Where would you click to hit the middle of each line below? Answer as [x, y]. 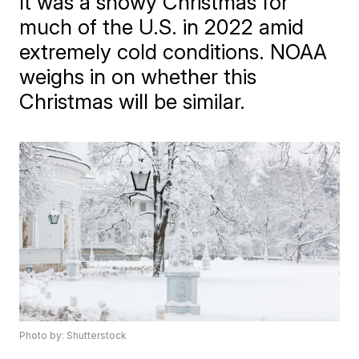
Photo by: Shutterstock [73, 336]
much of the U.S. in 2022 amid [162, 27]
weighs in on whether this [138, 77]
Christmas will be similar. [133, 101]
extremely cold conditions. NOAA [173, 52]
